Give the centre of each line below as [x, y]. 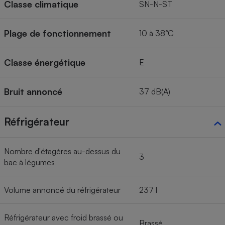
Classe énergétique [45, 62]
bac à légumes [29, 162]
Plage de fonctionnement [58, 33]
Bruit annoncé [33, 91]
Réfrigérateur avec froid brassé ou [64, 217]
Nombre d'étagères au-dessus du [62, 151]
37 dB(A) [155, 91]
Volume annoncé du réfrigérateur [62, 190]
